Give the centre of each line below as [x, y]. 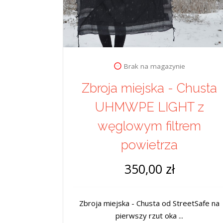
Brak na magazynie [155, 66]
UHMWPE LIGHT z [149, 107]
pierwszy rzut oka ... [149, 216]
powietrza [149, 145]
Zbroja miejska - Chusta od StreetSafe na [149, 203]
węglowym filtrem [149, 126]
